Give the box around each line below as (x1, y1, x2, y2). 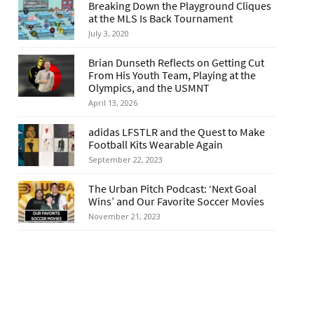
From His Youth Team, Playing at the (88, 67, 256, 82)
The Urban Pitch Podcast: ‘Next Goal (88, 181, 257, 196)
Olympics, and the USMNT (88, 80, 210, 95)
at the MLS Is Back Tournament (88, 11, 233, 25)
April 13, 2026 (88, 97, 137, 108)
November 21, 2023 (88, 210, 161, 221)
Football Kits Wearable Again (88, 137, 223, 151)
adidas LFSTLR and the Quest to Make (88, 124, 265, 139)
